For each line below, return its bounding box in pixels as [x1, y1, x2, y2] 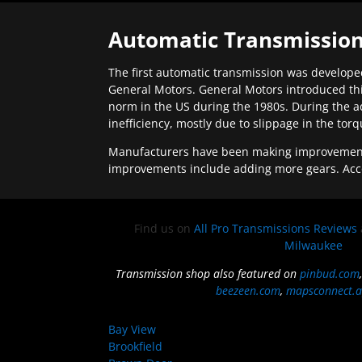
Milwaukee [284, 238, 343, 254]
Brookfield [108, 339, 163, 355]
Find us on [133, 221, 194, 237]
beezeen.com [216, 283, 281, 299]
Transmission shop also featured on [115, 266, 300, 282]
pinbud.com [299, 266, 360, 282]
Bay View [108, 322, 157, 338]
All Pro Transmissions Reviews [193, 221, 357, 237]
